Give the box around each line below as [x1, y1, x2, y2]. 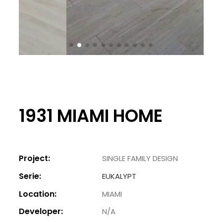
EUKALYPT [102, 170, 136, 181]
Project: [18, 153, 50, 165]
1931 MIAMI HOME [18, 103, 163, 128]
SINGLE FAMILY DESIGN [102, 153, 178, 164]
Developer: [18, 206, 63, 218]
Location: [18, 188, 56, 200]
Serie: [18, 170, 41, 182]
